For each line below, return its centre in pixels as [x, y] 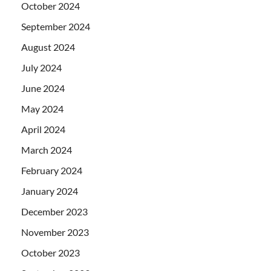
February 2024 [52, 170]
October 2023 [51, 252]
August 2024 [48, 47]
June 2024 [43, 88]
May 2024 [42, 108]
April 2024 [43, 129]
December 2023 [54, 211]
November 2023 [55, 232]
